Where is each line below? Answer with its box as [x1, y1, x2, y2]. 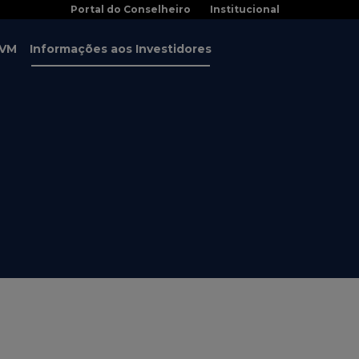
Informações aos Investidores [30, 42, 212, 56]
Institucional [210, 3, 280, 15]
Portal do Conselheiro [71, 3, 191, 15]
